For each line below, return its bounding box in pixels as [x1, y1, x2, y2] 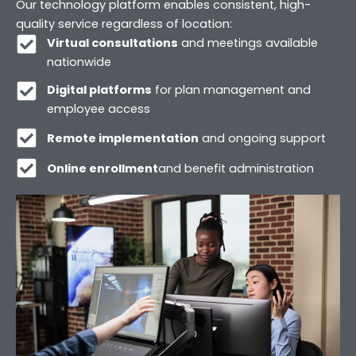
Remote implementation [46, 130, 199, 146]
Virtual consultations [46, 35, 178, 52]
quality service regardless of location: [16, 16, 232, 33]
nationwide [46, 54, 111, 71]
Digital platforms [46, 82, 152, 99]
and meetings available [177, 35, 318, 52]
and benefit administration [157, 160, 314, 176]
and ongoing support [198, 130, 326, 146]
